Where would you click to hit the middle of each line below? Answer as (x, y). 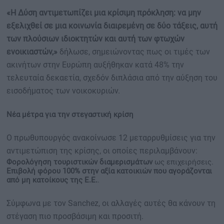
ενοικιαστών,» (32, 52)
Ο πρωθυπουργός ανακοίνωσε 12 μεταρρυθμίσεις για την (111, 138)
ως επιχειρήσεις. (183, 162)
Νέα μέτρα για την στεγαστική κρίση (70, 114)
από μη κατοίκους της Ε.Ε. (52, 180)
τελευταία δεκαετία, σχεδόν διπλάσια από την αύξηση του (112, 78)
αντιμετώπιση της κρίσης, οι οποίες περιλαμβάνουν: (102, 151)
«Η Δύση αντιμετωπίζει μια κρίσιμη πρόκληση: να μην (104, 13)
